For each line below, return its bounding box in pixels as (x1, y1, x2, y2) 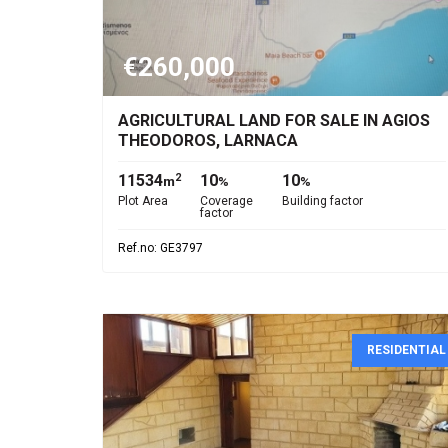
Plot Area (118, 194, 168, 208)
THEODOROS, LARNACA (118, 131, 298, 150)
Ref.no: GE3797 (118, 241, 203, 255)
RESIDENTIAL (367, 343, 446, 357)
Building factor (282, 194, 363, 208)
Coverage (200, 194, 253, 208)
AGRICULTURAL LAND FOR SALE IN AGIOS (118, 111, 430, 130)
